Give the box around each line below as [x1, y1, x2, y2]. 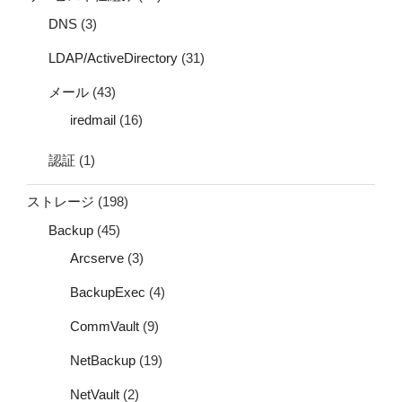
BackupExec [70, 284, 145, 301]
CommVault [70, 319, 139, 335]
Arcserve [70, 250, 124, 267]
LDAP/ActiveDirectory [48, 49, 178, 66]
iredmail [70, 112, 116, 128]
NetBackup [70, 353, 135, 369]
